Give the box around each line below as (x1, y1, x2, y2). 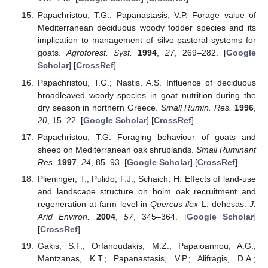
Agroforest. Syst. (66, 48, 133, 58)
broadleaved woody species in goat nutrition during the (37, 90, 256, 100)
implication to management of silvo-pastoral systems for (37, 35, 256, 45)
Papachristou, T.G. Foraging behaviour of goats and (37, 132, 256, 142)
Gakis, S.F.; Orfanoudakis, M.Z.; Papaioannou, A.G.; (37, 240, 256, 251)
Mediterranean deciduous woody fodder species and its (37, 23, 256, 33)
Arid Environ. (37, 211, 90, 221)
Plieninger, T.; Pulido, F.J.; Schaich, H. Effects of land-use (37, 173, 256, 184)
